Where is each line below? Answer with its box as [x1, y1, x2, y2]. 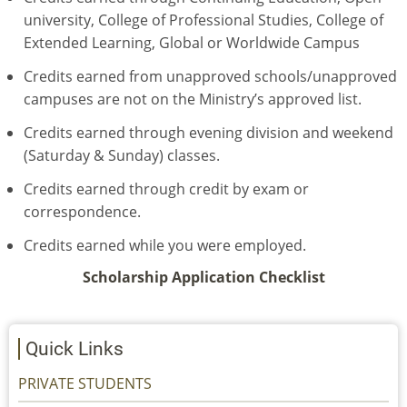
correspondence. [24, 202, 148, 223]
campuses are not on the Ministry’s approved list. [24, 89, 369, 110]
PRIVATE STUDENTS [18, 372, 152, 393]
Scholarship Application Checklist [82, 267, 325, 288]
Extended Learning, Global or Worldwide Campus [24, 33, 363, 54]
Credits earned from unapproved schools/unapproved [24, 66, 397, 87]
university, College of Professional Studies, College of [24, 10, 383, 31]
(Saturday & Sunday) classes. [24, 145, 223, 166]
